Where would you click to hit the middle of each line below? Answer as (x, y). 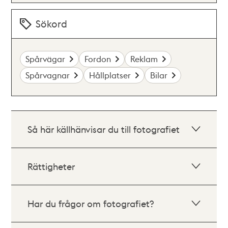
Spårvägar (46, 59)
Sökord (52, 24)
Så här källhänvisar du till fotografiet (104, 129)
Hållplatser (110, 75)
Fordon (98, 59)
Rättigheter (51, 166)
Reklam (144, 59)
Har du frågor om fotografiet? (91, 203)
